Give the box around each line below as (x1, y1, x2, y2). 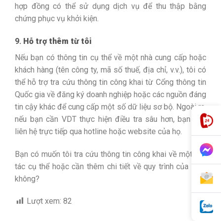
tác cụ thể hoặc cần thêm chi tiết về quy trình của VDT (15, 161, 206, 171)
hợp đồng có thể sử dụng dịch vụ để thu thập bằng (15, 1, 206, 11)
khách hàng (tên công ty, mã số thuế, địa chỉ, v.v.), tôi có (15, 65, 206, 74)
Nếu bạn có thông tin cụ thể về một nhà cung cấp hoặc (15, 52, 206, 62)
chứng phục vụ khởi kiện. (15, 13, 99, 23)
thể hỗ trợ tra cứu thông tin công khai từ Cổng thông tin (15, 77, 206, 87)
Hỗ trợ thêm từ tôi (23, 36, 92, 46)
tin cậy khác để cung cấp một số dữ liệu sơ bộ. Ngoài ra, (15, 102, 206, 111)
